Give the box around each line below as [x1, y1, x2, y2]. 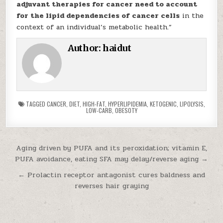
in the [180, 10, 204, 21]
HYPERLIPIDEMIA [108, 100, 147, 108]
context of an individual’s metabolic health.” [16, 22, 172, 32]
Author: [68, 42, 103, 54]
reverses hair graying [74, 180, 149, 191]
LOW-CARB [86, 106, 112, 114]
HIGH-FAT [82, 100, 105, 108]
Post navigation [5, 140, 116, 158]
